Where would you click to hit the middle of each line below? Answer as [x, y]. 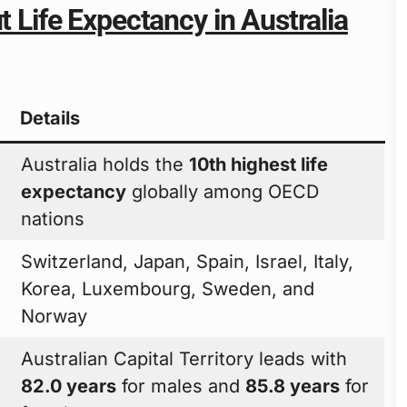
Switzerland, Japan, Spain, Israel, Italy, [188, 261]
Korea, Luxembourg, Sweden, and [168, 288]
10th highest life [259, 164]
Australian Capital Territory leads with [184, 358]
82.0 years [69, 386]
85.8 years [293, 386]
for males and [181, 386]
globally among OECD [223, 191]
